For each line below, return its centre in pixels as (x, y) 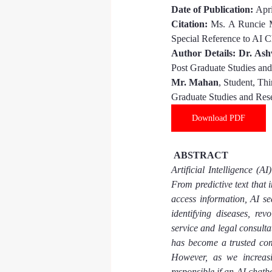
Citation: (189, 24)
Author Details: (205, 53)
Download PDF (219, 118)
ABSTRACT (200, 155)
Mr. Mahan (195, 82)
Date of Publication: (213, 9)
